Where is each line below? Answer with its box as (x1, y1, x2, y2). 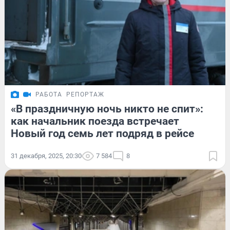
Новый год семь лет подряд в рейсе (11, 127, 194, 140)
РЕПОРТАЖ (66, 90, 104, 98)
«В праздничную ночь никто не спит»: (11, 102, 203, 115)
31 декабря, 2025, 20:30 (11, 151, 82, 160)
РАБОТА (35, 90, 62, 98)
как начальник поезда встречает (11, 114, 179, 127)
